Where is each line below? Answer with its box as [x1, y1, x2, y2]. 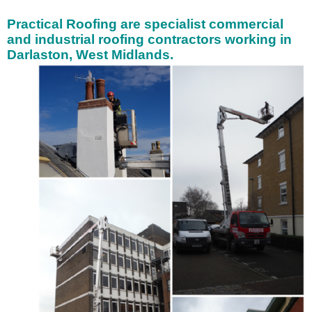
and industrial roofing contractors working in [7, 32, 292, 47]
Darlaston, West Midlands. [7, 47, 173, 62]
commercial [209, 17, 283, 31]
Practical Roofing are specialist [7, 17, 209, 31]
